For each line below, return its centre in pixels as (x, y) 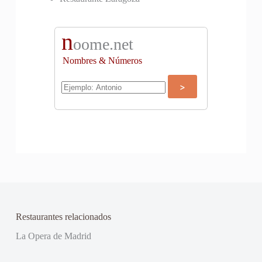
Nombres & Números (102, 61)
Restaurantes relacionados (63, 217)
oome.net (103, 44)
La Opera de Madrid (53, 236)
